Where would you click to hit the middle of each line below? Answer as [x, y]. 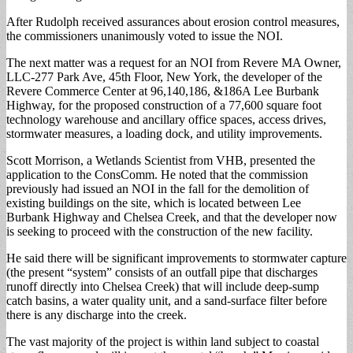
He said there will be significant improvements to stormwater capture [176, 258]
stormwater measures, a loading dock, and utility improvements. [164, 133]
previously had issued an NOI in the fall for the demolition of [158, 188]
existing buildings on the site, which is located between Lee [154, 203]
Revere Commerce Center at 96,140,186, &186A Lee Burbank [163, 91]
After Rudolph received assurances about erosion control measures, [173, 21]
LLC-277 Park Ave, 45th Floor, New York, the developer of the [164, 76]
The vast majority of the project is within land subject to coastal [163, 341]
